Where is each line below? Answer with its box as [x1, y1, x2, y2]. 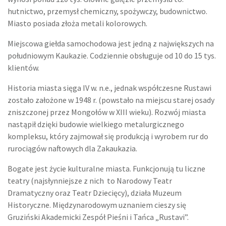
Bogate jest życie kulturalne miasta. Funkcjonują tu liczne [8, 163, 205, 174]
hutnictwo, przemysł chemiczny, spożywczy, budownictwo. [8, 6, 207, 16]
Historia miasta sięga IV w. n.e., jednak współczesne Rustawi [8, 83, 211, 93]
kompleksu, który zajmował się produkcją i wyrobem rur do [8, 131, 208, 141]
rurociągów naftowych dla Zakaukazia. [8, 143, 137, 153]
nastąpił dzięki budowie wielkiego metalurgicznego [8, 119, 184, 129]
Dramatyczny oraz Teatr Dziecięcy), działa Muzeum [8, 188, 182, 198]
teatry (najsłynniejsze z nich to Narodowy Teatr [8, 176, 172, 186]
